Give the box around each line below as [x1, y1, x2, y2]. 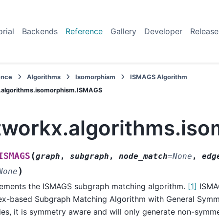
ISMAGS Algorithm [130, 73, 188, 81]
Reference [66, 26, 103, 36]
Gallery [110, 26, 136, 36]
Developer [144, 26, 182, 36]
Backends [22, 26, 58, 36]
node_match [119, 151, 168, 161]
